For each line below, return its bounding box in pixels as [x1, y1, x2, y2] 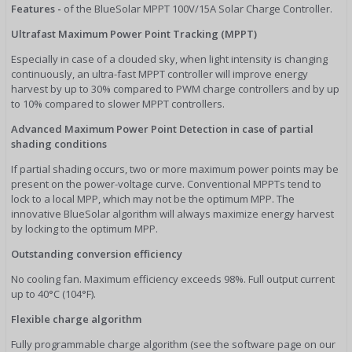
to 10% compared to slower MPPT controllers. [11, 96, 225, 111]
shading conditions [11, 136, 107, 151]
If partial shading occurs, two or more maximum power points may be [11, 161, 339, 176]
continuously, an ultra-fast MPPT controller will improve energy [11, 66, 308, 81]
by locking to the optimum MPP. [11, 221, 158, 236]
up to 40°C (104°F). [11, 286, 96, 301]
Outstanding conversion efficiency [11, 246, 182, 261]
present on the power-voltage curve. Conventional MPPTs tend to [11, 176, 321, 191]
